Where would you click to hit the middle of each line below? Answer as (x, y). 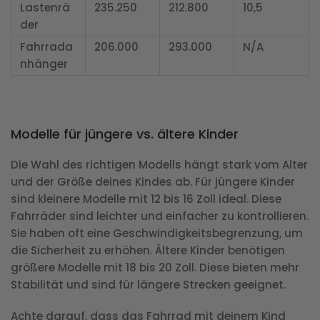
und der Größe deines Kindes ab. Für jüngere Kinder (153, 182)
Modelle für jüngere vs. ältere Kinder (125, 134)
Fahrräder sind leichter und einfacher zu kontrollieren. (160, 216)
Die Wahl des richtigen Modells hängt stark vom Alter (159, 165)
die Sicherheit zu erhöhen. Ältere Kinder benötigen (148, 251)
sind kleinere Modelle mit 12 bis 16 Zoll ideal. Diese (146, 199)
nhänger (44, 64)
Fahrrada (46, 47)
